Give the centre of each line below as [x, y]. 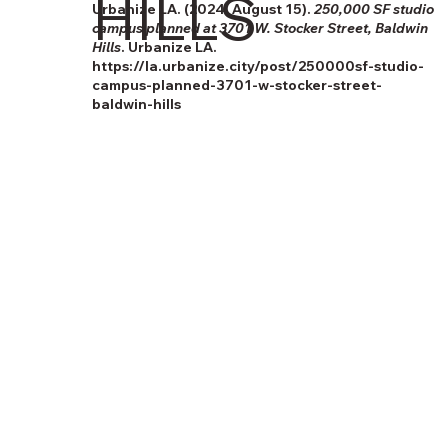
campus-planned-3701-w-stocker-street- [236, 84]
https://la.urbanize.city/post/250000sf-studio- [257, 65]
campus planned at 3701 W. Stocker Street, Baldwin [259, 27]
